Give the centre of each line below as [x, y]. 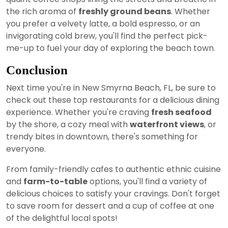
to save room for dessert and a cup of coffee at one [110, 206]
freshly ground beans [125, 12]
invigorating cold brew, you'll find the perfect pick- [107, 36]
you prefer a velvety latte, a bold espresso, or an [103, 24]
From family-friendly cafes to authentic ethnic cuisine [113, 169]
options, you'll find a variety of [147, 182]
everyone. [26, 149]
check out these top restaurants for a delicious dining [113, 100]
